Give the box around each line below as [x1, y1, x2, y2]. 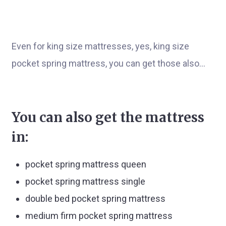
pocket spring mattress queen [25, 159, 146, 169]
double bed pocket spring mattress [25, 193, 165, 204]
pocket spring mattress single [25, 176, 145, 187]
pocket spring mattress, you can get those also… [12, 58, 205, 69]
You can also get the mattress [12, 109, 204, 126]
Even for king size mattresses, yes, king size [12, 41, 189, 51]
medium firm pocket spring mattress [25, 210, 173, 221]
